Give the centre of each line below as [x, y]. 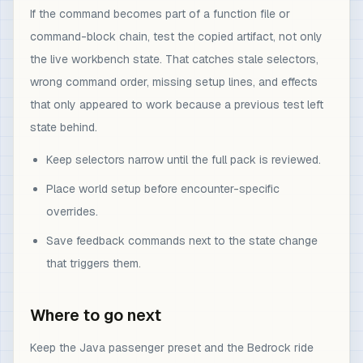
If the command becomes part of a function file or [160, 13]
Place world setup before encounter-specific [163, 188]
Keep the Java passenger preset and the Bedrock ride [172, 347]
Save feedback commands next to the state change [182, 240]
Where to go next [96, 315]
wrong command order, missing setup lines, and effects [174, 81]
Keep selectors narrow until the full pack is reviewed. [184, 159]
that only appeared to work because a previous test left [177, 104]
